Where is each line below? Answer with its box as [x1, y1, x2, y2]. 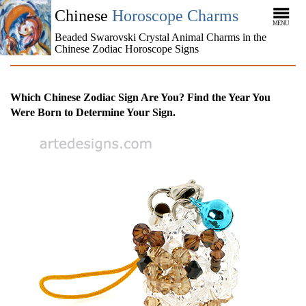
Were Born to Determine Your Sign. [10, 107, 176, 118]
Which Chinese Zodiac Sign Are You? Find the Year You [10, 92, 270, 103]
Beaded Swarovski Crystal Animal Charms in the [54, 31, 266, 43]
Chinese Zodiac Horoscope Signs [54, 43, 199, 55]
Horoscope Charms [111, 7, 238, 25]
